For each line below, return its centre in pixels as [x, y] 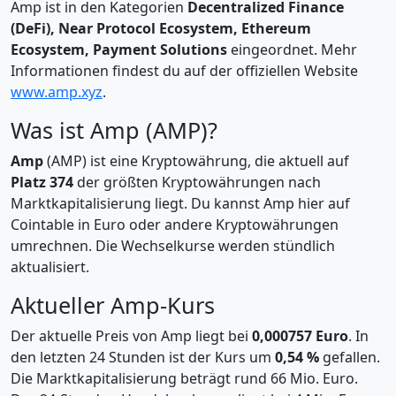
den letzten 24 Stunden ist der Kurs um [143, 357]
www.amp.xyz [57, 92]
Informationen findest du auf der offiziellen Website [184, 71]
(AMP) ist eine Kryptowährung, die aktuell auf [196, 161]
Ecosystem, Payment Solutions [119, 49]
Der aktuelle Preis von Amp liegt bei [131, 336]
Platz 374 [42, 182]
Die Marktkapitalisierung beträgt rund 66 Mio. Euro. [184, 378]
